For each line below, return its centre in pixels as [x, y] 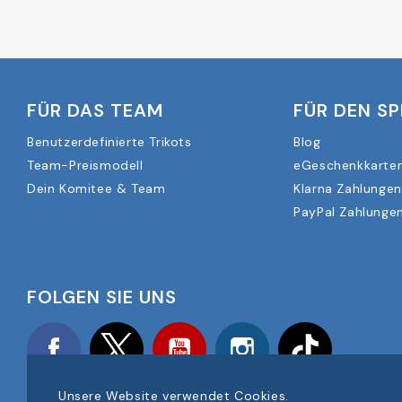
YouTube [234, 334]
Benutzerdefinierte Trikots [109, 142]
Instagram [301, 334]
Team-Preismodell [85, 166]
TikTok [352, 334]
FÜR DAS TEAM [95, 111]
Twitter [166, 334]
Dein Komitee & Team [96, 189]
